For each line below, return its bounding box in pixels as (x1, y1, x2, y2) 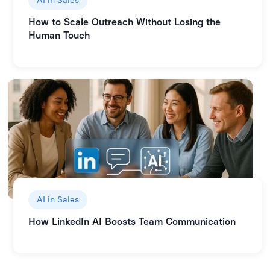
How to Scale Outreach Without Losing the (28, 16, 221, 28)
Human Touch (28, 29, 90, 41)
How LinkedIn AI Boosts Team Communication (28, 215, 236, 227)
